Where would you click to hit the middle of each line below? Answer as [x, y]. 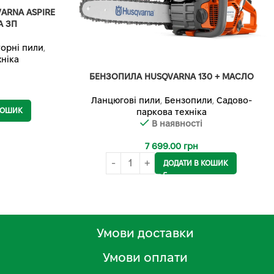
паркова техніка [171, 112]
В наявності [177, 124]
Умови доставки [145, 233]
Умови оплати [145, 257]
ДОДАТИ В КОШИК [196, 163]
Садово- [234, 100]
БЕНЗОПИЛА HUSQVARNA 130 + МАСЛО [171, 76]
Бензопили [188, 100]
